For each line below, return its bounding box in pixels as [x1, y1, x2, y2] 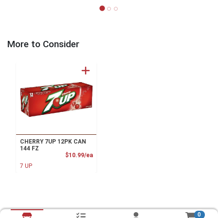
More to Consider [7, 38, 79, 50]
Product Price [92, 151, 132, 159]
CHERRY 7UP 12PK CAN [19, 138, 86, 145]
